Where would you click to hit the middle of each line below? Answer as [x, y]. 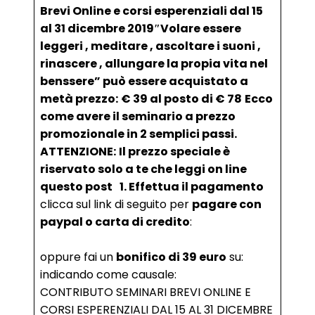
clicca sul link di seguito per [116, 204]
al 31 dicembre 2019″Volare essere [141, 28]
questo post [78, 187]
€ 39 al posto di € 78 [181, 99]
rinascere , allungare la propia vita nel [154, 64]
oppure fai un [78, 257]
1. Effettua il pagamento [192, 187]
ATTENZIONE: [78, 152]
